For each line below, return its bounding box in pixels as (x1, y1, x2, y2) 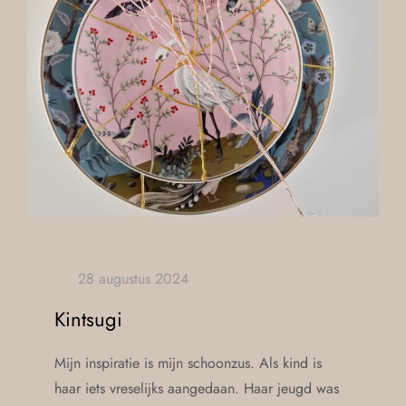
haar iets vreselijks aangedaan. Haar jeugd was (54, 378, 339, 400)
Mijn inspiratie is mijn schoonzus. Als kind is (54, 353, 322, 374)
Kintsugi (54, 304, 122, 334)
